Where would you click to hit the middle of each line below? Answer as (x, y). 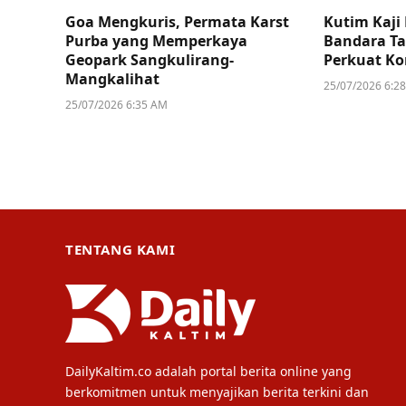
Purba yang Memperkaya (156, 41)
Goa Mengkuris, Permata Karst (177, 22)
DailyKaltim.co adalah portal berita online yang (208, 372)
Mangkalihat (112, 79)
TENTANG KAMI (121, 250)
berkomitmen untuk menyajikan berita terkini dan (217, 392)
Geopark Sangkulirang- (150, 60)
